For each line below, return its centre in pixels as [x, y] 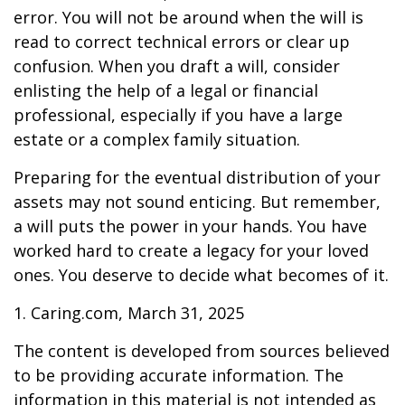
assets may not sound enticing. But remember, [197, 202]
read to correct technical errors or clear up [182, 42]
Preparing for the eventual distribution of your [197, 177]
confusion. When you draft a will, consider [177, 66]
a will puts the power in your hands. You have [190, 226]
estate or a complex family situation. [157, 139]
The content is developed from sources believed [202, 351]
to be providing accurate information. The [179, 375]
